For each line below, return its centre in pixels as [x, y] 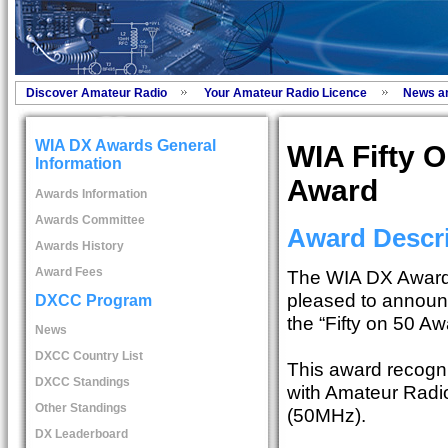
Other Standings [80, 408]
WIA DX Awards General [125, 146]
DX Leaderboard [81, 434]
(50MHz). [326, 415]
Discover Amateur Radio [96, 93]
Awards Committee [89, 219]
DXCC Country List [88, 356]
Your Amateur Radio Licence [285, 93]
